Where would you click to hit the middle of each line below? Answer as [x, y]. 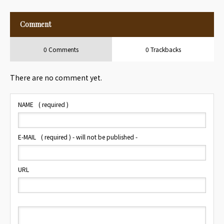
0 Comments [61, 49]
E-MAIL [27, 137]
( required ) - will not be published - [89, 137]
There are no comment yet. [56, 77]
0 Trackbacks [163, 49]
